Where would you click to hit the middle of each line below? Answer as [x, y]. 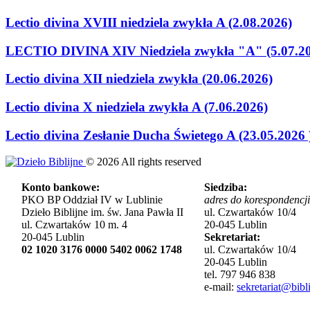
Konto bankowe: [61, 188]
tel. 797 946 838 [240, 275]
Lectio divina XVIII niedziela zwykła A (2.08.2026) [149, 22]
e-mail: [220, 287]
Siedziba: [226, 188]
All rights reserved [161, 162]
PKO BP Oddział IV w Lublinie [92, 200]
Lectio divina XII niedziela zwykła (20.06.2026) [139, 79]
